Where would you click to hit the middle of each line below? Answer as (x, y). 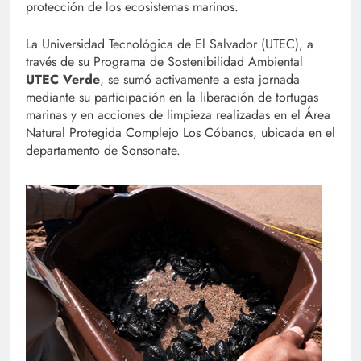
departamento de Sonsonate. (103, 151)
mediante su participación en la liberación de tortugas (172, 98)
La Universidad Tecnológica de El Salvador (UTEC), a (170, 44)
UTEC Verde (63, 80)
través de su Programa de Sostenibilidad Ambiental (164, 62)
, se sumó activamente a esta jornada (200, 80)
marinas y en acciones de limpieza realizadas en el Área (178, 115)
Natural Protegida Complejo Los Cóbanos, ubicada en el (180, 133)
